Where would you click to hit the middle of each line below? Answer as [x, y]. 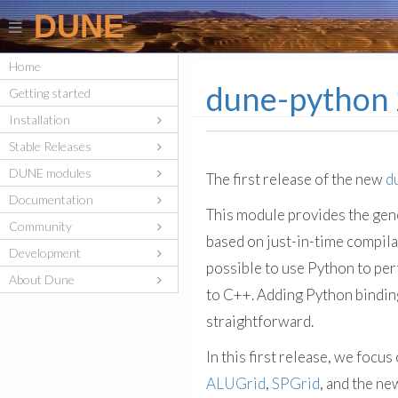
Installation [40, 119]
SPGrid [296, 383]
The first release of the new [296, 179]
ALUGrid [236, 383]
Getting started [50, 93]
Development [45, 253]
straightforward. [260, 321]
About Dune [42, 279]
